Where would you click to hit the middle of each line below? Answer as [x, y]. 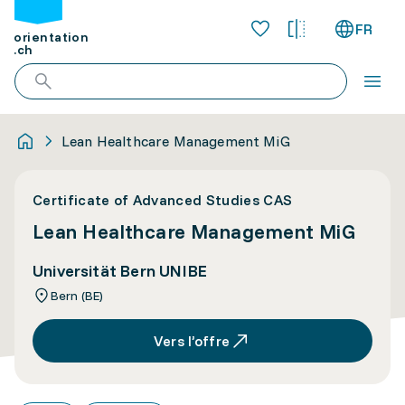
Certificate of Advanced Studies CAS [163, 200]
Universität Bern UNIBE [120, 271]
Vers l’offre [192, 341]
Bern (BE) [77, 296]
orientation [52, 38]
